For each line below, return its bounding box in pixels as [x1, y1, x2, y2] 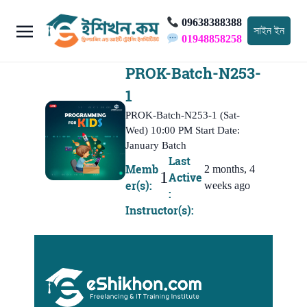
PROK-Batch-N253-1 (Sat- [125, 109, 240, 121]
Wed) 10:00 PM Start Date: [125, 124, 240, 136]
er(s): [125, 177, 152, 193]
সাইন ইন [254, 24, 284, 36]
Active [169, 169, 203, 185]
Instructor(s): [125, 202, 194, 218]
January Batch [125, 139, 186, 151]
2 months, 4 [204, 162, 255, 175]
